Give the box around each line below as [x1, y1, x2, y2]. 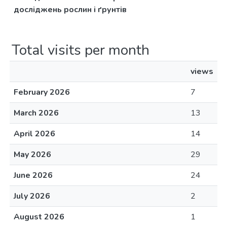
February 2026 [14, 87, 70, 98]
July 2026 [14, 191, 50, 202]
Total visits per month [12, 41, 149, 60]
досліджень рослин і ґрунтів [14, 4, 127, 15]
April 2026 [14, 128, 55, 139]
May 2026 [14, 149, 51, 160]
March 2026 [14, 107, 59, 119]
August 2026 [14, 211, 64, 222]
